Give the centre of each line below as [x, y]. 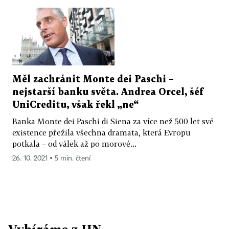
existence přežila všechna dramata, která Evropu [101, 132]
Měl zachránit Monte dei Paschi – [93, 79]
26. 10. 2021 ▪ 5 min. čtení [51, 158]
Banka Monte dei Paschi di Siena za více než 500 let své [113, 121]
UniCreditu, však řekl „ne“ [75, 105]
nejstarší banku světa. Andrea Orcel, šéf [108, 92]
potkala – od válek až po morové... [74, 143]
